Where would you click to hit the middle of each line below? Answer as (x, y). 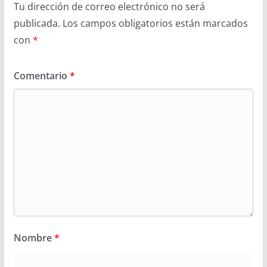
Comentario (41, 75)
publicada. (37, 23)
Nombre (34, 237)
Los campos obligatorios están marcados (155, 23)
